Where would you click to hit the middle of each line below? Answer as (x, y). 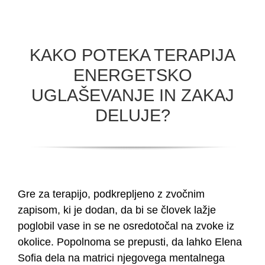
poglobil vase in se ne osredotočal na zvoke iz (126, 226)
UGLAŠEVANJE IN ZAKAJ (132, 95)
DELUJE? (132, 115)
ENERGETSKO (132, 75)
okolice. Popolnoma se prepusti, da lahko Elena (130, 242)
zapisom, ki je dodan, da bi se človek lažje (117, 210)
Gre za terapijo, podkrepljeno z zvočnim (111, 194)
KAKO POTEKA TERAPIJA (132, 55)
